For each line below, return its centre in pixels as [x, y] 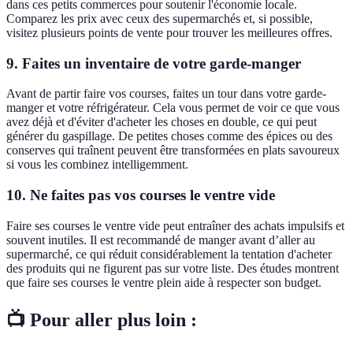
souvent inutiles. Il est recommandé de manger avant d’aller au [161, 240]
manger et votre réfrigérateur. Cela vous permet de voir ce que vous [173, 108]
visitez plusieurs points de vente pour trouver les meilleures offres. [169, 32]
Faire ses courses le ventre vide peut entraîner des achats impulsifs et [175, 225]
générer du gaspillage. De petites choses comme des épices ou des [169, 136]
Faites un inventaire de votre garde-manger [162, 63]
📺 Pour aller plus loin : [102, 320]
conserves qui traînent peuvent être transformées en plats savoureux [173, 150]
